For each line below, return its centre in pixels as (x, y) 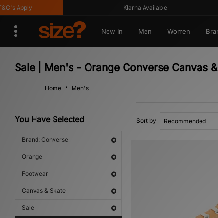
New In (112, 31)
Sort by (146, 120)
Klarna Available (136, 8)
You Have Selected (49, 119)
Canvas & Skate (44, 191)
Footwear (35, 173)
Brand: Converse (45, 139)
